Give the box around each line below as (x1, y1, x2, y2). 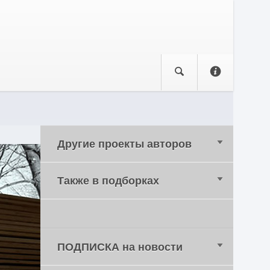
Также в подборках (57, 175, 160, 187)
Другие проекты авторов (57, 138, 192, 150)
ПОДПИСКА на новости (57, 241, 183, 253)
